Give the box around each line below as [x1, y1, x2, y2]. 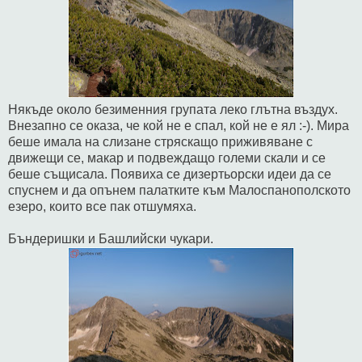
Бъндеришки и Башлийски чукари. [8, 231, 213, 246]
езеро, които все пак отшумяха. [8, 199, 196, 213]
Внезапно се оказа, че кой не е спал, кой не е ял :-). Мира [8, 118, 349, 133]
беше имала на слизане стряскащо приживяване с [8, 134, 313, 149]
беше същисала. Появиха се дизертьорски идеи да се [8, 166, 331, 181]
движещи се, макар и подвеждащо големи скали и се [8, 150, 326, 165]
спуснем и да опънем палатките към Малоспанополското [8, 183, 351, 197]
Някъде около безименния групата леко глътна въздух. [8, 102, 338, 116]
